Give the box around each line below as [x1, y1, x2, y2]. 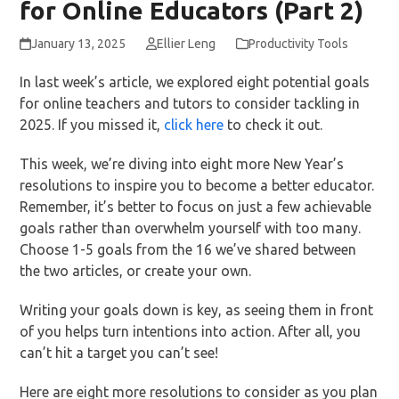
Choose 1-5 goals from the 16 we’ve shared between [20, 241, 357, 258]
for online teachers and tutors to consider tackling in [20, 95, 361, 112]
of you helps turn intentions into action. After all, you [20, 323, 362, 340]
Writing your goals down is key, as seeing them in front [20, 302, 374, 319]
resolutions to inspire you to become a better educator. [20, 177, 375, 194]
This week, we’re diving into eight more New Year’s [20, 156, 345, 173]
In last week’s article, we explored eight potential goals [20, 74, 370, 91]
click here [164, 117, 224, 134]
